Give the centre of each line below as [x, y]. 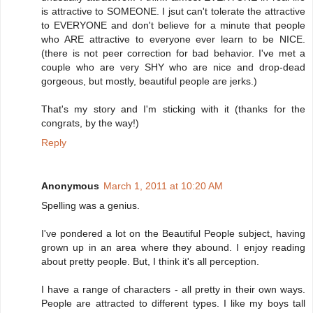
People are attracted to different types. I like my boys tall [173, 304]
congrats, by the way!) [90, 123]
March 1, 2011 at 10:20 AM [163, 186]
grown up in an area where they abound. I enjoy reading [173, 248]
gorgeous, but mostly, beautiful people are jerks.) [149, 81]
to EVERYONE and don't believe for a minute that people [173, 26]
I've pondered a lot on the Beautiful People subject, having [173, 234]
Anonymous [70, 186]
